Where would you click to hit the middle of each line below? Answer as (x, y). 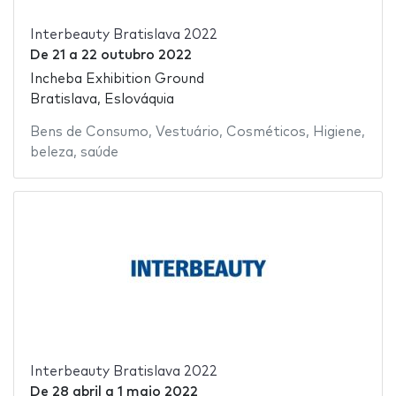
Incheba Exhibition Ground (117, 79)
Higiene (337, 132)
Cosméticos (266, 132)
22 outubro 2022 (136, 56)
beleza (51, 152)
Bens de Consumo (89, 132)
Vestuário (187, 132)
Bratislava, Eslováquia (102, 99)
